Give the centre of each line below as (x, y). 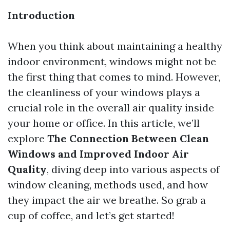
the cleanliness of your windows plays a (104, 92)
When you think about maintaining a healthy (115, 46)
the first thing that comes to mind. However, (114, 77)
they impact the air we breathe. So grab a (107, 200)
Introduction (41, 15)
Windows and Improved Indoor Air (98, 154)
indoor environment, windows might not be (112, 61)
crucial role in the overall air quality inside (111, 108)
